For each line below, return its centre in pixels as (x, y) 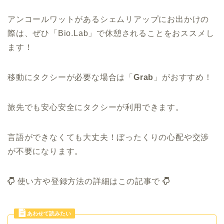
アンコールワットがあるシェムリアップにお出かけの (108, 19)
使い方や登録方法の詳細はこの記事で (89, 181)
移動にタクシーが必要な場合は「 (70, 77)
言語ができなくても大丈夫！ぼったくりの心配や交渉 (108, 137)
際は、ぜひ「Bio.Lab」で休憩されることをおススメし (111, 33)
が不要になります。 (45, 151)
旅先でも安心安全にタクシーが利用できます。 (96, 107)
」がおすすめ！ (183, 77)
